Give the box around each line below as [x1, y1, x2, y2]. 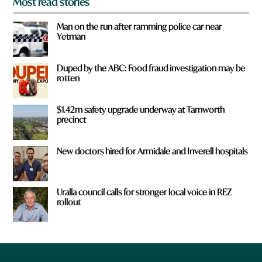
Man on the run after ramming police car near [57, 21, 222, 33]
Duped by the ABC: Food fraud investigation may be [57, 63, 246, 74]
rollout [57, 196, 81, 208]
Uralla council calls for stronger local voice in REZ [57, 187, 232, 198]
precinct [57, 113, 87, 125]
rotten [57, 73, 80, 84]
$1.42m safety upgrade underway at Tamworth [57, 104, 225, 115]
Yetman [57, 31, 86, 43]
